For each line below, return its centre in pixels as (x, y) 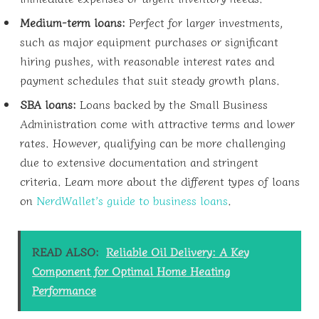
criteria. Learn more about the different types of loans (160, 181)
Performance (64, 289)
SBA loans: (48, 104)
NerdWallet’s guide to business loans (132, 200)
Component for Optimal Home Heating (131, 270)
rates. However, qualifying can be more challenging (153, 143)
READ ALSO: (66, 251)
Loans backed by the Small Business (172, 104)
